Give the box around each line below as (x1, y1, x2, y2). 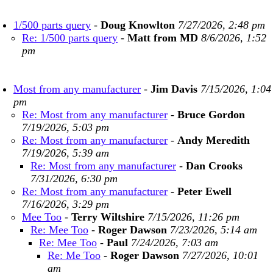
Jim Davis (151, 83, 197, 95)
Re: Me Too (48, 249, 101, 261)
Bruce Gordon (177, 108, 245, 121)
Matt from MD (127, 32, 198, 44)
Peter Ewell (177, 185, 232, 197)
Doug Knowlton (101, 19, 175, 31)
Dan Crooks (186, 160, 243, 172)
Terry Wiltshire (71, 211, 144, 223)
